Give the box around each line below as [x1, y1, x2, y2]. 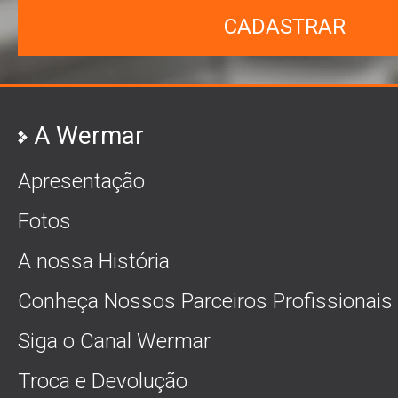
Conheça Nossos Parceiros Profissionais [18, 289, 393, 314]
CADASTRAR [223, 14, 346, 39]
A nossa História [18, 249, 170, 274]
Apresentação [18, 169, 145, 194]
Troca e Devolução [18, 369, 187, 394]
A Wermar [34, 121, 144, 150]
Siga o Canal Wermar [18, 329, 211, 354]
